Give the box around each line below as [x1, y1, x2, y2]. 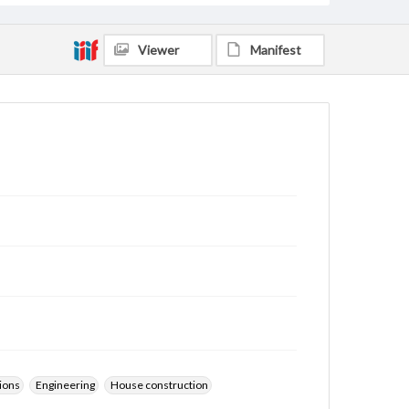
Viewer [138, 42, 179, 58]
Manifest [250, 42, 301, 58]
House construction [110, 378, 208, 392]
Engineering [36, 378, 95, 392]
